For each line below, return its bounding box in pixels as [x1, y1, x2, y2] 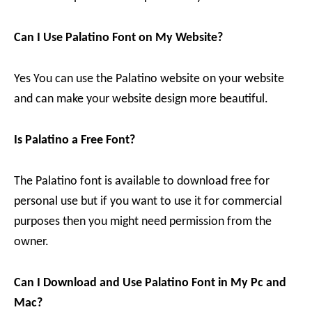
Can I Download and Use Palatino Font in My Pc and [14, 276, 286, 290]
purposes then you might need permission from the [14, 215, 272, 229]
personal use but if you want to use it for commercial [14, 195, 282, 209]
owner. [14, 235, 49, 249]
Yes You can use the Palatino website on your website [14, 72, 284, 86]
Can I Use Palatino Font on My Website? [14, 31, 223, 45]
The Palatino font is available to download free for [14, 175, 270, 189]
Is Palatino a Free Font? [14, 134, 135, 148]
